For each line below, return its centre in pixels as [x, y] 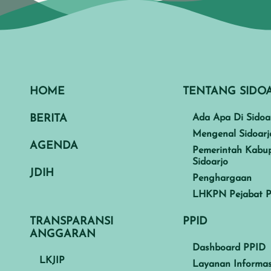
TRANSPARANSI [71, 221]
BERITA [48, 119]
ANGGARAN [63, 234]
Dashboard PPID [229, 248]
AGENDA [54, 146]
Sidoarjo [211, 162]
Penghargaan [222, 178]
